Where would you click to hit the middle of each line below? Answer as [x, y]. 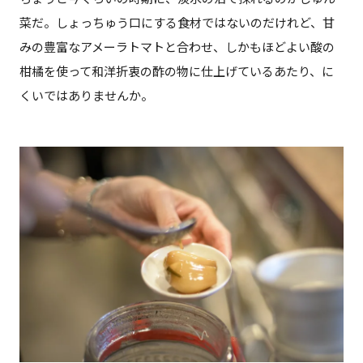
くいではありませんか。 [86, 95]
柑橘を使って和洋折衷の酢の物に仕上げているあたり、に [176, 71]
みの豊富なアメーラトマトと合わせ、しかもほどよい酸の [177, 47]
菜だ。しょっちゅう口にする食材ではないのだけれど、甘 [177, 22]
